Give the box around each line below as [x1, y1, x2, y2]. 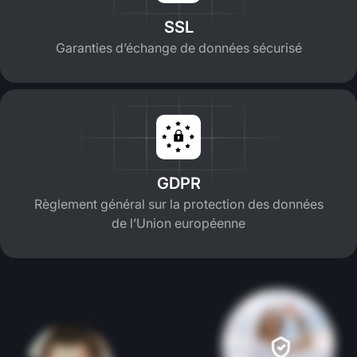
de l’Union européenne [112, 214, 245, 231]
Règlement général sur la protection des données [33, 195, 324, 212]
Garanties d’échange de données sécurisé [55, 39, 302, 56]
